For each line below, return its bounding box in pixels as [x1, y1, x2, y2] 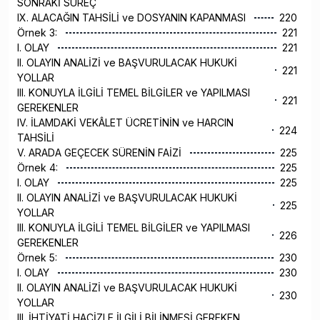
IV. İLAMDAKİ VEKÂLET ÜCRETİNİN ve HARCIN [17, 116, 234, 129]
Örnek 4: [17, 161, 61, 174]
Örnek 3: [17, 26, 60, 39]
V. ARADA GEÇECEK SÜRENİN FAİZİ [17, 146, 184, 159]
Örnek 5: [17, 251, 60, 264]
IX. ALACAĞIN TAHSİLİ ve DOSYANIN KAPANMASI [17, 11, 249, 24]
